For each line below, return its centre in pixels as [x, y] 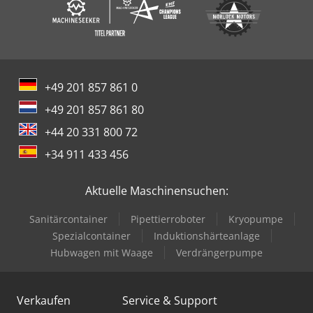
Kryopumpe [256, 219]
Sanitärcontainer [68, 219]
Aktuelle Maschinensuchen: [156, 190]
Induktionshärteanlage [207, 235]
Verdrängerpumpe [219, 252]
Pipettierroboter [168, 219]
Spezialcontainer [92, 235]
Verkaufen [44, 300]
